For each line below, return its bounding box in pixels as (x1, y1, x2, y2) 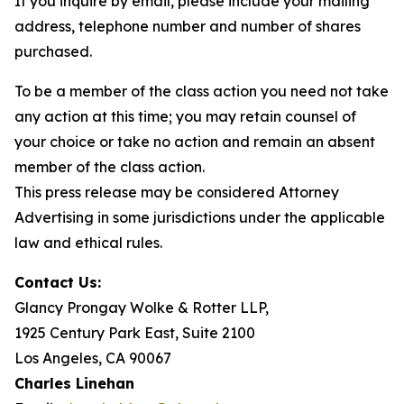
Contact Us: (14, 273, 101, 291)
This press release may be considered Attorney (14, 183, 339, 201)
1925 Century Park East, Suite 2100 (14, 324, 255, 342)
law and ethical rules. (14, 234, 162, 252)
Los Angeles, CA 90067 (14, 349, 171, 367)
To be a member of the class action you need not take (14, 82, 389, 100)
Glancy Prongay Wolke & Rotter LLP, (14, 298, 269, 317)
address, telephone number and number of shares (14, 17, 361, 35)
